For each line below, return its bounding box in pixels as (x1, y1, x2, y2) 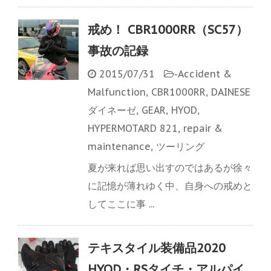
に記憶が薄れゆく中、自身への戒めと (88, 180, 252, 192)
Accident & (178, 68, 232, 80)
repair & (183, 122, 223, 135)
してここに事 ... (88, 198, 154, 211)
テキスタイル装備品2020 (88, 240, 226, 256)
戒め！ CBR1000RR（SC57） (88, 22, 248, 38)
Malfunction (88, 86, 146, 99)
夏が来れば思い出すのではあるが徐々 (88, 162, 252, 174)
